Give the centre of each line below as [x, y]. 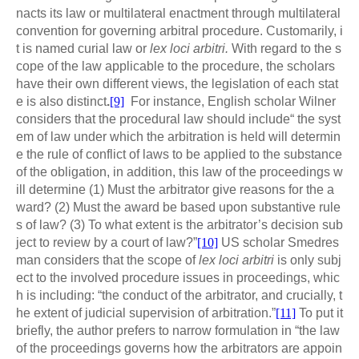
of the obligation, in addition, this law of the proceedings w [179, 172]
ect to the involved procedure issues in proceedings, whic [178, 278]
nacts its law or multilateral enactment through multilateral [178, 14]
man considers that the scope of [107, 260]
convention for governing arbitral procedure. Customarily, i [179, 31]
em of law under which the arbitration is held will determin [178, 137]
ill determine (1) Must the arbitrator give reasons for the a [175, 190]
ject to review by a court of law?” [107, 243]
